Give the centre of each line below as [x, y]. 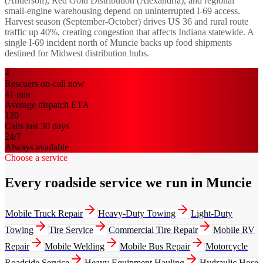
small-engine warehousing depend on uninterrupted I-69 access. [122, 11]
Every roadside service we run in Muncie [128, 182]
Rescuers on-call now [45, 83]
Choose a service [36, 157]
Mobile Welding [75, 246]
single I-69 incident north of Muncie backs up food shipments [118, 42]
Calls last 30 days [37, 126]
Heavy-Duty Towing [137, 213]
